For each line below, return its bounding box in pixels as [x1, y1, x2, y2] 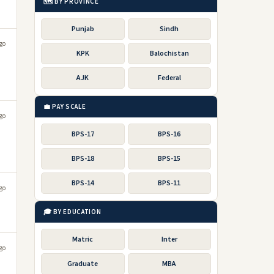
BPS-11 [158, 178, 181, 188]
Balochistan [149, 48, 189, 59]
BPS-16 [158, 129, 181, 139]
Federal [157, 73, 181, 83]
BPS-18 [71, 154, 94, 164]
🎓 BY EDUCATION [43, 207, 102, 217]
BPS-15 [158, 154, 181, 164]
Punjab [71, 24, 94, 34]
